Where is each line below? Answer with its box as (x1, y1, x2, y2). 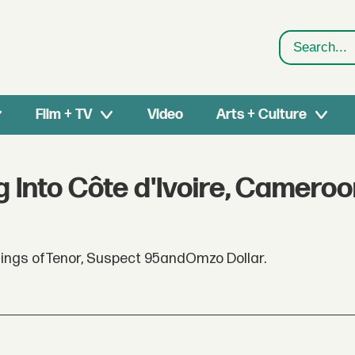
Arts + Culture (216, 106, 307, 123)
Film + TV (36, 106, 93, 123)
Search (280, 48, 326, 67)
